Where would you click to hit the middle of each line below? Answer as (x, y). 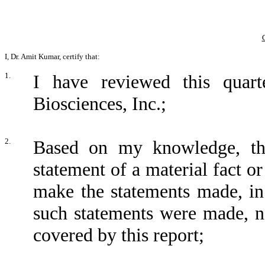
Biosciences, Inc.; (100, 104)
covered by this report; (119, 235)
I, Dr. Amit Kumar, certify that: (52, 56)
